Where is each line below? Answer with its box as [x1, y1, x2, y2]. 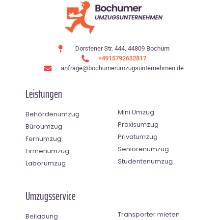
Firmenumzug [26, 146, 69, 156]
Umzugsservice [26, 188, 76, 205]
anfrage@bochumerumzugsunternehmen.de [60, 64, 184, 72]
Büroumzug [26, 122, 62, 132]
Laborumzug [26, 159, 66, 168]
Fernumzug [26, 134, 61, 144]
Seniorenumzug [118, 144, 169, 154]
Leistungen [26, 85, 62, 103]
